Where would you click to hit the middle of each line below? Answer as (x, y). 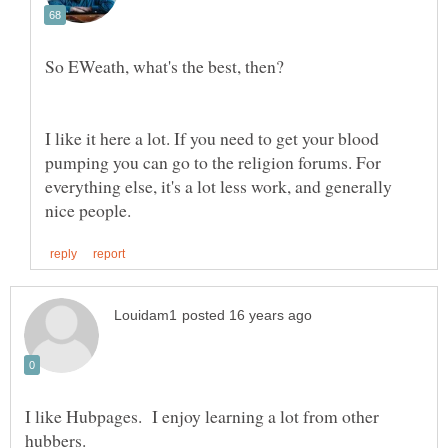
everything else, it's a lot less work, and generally (218, 185)
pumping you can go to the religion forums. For (213, 161)
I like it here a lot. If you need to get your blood (212, 137)
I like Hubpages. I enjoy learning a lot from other (202, 416)
